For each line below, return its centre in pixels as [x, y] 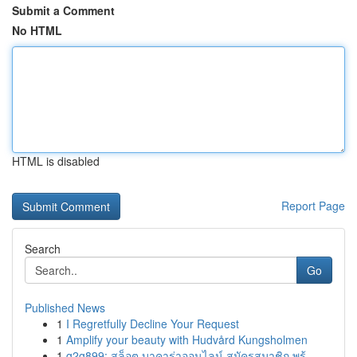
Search [43, 249]
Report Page [313, 206]
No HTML [37, 30]
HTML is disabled [56, 161]
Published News [65, 308]
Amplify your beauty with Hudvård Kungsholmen [187, 339]
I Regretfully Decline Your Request [153, 324]
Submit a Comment [63, 10]
